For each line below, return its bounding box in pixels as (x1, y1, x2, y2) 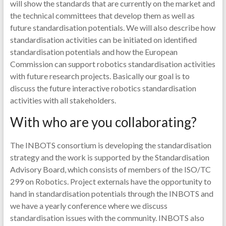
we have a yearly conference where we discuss (10, 201, 167, 210)
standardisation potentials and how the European (10, 47, 178, 56)
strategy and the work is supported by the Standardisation (10, 152, 209, 162)
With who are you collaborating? (10, 114, 197, 130)
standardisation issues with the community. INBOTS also (10, 213, 204, 222)
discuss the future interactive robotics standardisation (10, 83, 196, 93)
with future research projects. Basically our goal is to (10, 71, 190, 81)
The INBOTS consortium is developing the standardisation (10, 140, 211, 150)
